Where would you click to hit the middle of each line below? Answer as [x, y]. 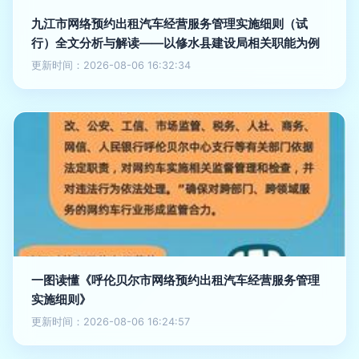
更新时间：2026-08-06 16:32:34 [111, 65]
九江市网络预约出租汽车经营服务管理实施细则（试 [169, 24]
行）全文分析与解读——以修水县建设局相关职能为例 [175, 43]
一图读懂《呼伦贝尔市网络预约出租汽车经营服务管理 [175, 280]
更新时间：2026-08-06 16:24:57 [111, 322]
